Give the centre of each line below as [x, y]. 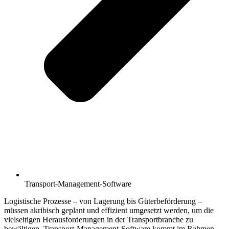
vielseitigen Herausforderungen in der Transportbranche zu [99, 220]
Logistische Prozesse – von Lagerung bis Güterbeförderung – [103, 201]
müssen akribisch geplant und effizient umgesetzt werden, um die [109, 211]
